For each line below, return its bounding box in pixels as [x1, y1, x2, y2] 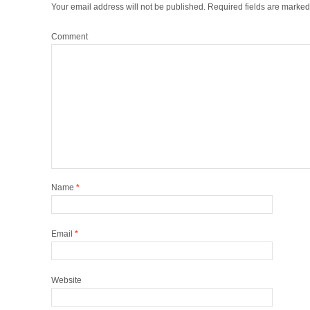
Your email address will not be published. [51, 2, 206, 12]
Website [51, 275, 82, 285]
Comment [51, 32, 88, 42]
